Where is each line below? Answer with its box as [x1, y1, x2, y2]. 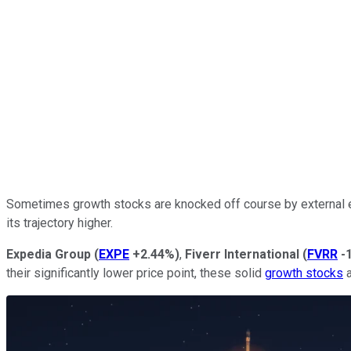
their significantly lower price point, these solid [6, 265, 265, 280]
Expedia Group [6, 246, 91, 262]
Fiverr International [185, 246, 299, 262]
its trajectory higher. [6, 215, 113, 230]
